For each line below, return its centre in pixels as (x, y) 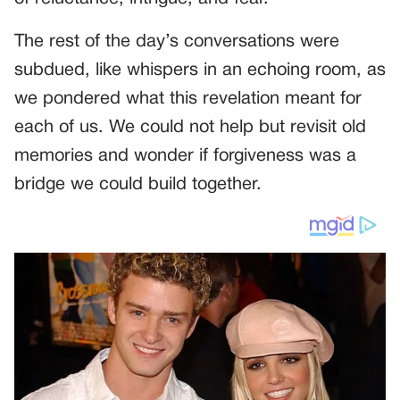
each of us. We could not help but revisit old (190, 127)
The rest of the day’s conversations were (177, 42)
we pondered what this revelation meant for (188, 99)
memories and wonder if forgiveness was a (185, 156)
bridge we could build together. (138, 184)
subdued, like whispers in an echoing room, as (200, 70)
